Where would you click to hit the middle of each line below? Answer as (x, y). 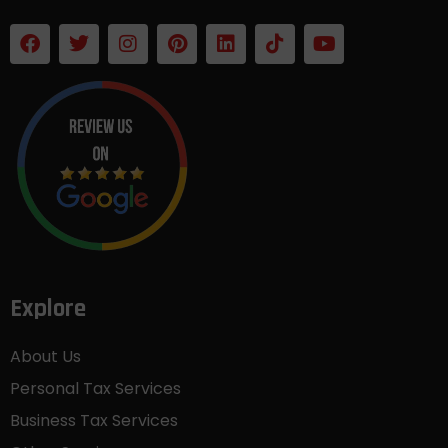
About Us (45, 356)
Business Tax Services (94, 420)
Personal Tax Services (95, 388)
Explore (48, 308)
